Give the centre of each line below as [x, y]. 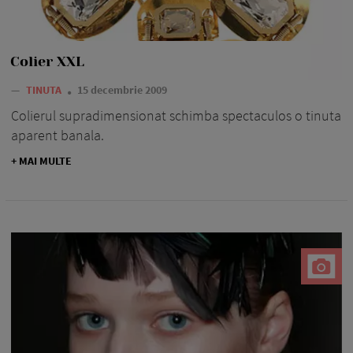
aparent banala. [58, 135]
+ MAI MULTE [41, 160]
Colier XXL [47, 61]
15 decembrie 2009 [122, 89]
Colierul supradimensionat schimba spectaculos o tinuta [176, 115]
